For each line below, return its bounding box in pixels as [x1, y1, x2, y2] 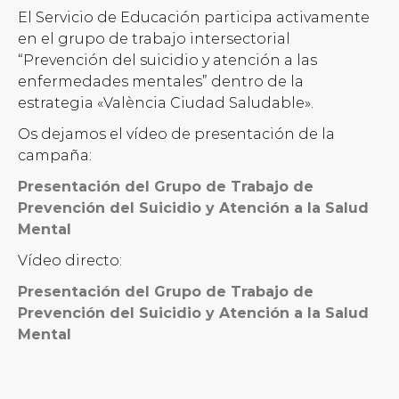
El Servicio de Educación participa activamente [18, 9, 370, 27]
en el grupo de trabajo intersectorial [18, 30, 290, 48]
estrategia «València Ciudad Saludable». [18, 94, 313, 112]
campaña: [18, 147, 92, 165]
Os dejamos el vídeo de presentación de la [18, 126, 335, 143]
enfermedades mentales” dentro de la [18, 73, 304, 91]
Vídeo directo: [18, 252, 122, 270]
